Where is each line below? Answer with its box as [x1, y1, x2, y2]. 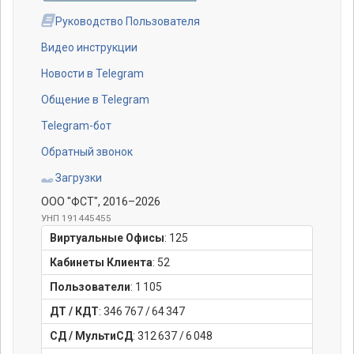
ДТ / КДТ [50, 304, 99, 318]
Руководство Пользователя [53, 14, 200, 28]
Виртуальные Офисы [50, 231, 164, 244]
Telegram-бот [41, 119, 111, 132]
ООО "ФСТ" [41, 194, 98, 208]
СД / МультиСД [50, 329, 133, 342]
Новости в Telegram [41, 66, 144, 80]
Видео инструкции [41, 40, 137, 54]
